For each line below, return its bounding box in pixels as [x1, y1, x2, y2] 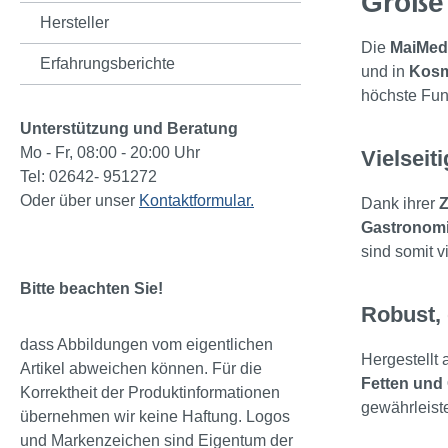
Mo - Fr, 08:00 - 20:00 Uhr [20, 144, 204, 162]
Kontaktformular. [139, 192, 254, 210]
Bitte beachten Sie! [20, 280, 163, 298]
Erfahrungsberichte [40, 55, 175, 73]
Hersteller [40, 14, 109, 32]
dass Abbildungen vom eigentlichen [20, 336, 273, 354]
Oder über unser [20, 192, 139, 210]
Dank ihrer [361, 195, 439, 213]
